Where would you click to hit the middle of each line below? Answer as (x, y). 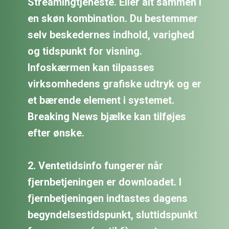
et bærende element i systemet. (101, 100)
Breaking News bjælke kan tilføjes (107, 117)
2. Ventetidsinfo (65, 166)
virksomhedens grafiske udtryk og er (114, 84)
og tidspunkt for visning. (85, 51)
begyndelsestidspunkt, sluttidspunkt (112, 215)
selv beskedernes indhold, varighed (111, 35)
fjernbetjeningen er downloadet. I (105, 182)
